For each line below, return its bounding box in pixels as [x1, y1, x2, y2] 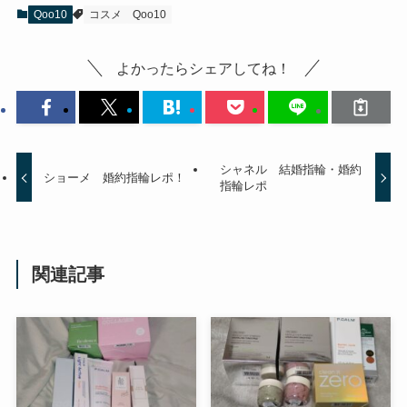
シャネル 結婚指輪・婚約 [219, 162, 362, 176]
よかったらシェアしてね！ [116, 59, 291, 76]
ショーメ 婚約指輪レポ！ [44, 170, 186, 184]
